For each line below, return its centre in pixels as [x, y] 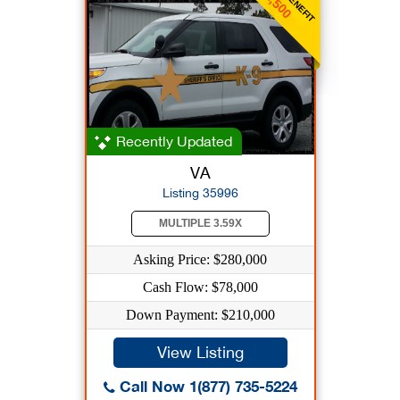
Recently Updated [172, 141]
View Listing [200, 352]
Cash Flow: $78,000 [200, 287]
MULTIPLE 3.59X [200, 223]
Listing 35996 [200, 193]
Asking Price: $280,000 [200, 259]
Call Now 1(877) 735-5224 [206, 386]
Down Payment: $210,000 [200, 315]
